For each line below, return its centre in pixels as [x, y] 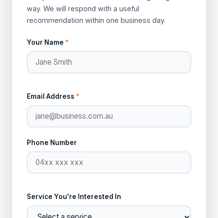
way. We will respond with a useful [83, 8]
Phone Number [52, 142]
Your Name [46, 42]
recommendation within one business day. [96, 20]
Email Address [51, 96]
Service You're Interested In [74, 196]
